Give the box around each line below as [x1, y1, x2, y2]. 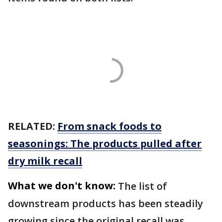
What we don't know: [8, 179, 115, 193]
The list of [118, 179, 167, 193]
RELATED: [8, 119, 57, 133]
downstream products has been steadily [8, 197, 203, 211]
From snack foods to [57, 119, 162, 133]
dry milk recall [8, 154, 82, 168]
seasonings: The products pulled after [8, 137, 202, 151]
